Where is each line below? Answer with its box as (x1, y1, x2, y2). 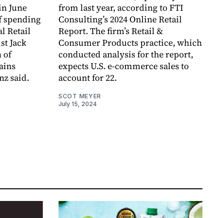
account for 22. (58, 72, 117, 84)
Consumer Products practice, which (58, 36, 202, 49)
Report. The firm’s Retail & (58, 25, 163, 37)
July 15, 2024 (58, 100, 97, 108)
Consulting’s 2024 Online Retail (58, 13, 182, 26)
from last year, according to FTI (58, 1, 183, 14)
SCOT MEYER (58, 92, 101, 100)
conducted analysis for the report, (58, 48, 193, 61)
